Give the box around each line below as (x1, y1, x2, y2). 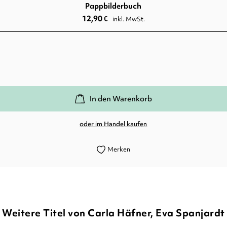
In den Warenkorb (89, 94, 152, 104)
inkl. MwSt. (112, 15, 145, 23)
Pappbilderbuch (85, 1, 142, 11)
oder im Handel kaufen (80, 120, 147, 128)
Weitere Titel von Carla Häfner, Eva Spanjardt (2, 206, 225, 219)
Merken (107, 145, 131, 154)
